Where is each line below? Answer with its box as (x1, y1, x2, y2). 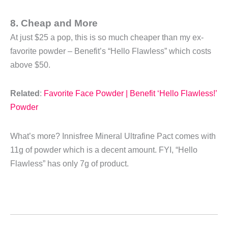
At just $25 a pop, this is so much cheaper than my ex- (10, 33, 204, 42)
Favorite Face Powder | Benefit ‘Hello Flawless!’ (44, 89, 217, 98)
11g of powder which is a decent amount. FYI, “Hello (10, 145, 197, 154)
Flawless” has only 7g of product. (10, 159, 129, 168)
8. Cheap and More (10, 17, 98, 28)
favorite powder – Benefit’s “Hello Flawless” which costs (10, 46, 211, 55)
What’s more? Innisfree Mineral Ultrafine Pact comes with (10, 131, 216, 140)
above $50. (10, 60, 50, 69)
